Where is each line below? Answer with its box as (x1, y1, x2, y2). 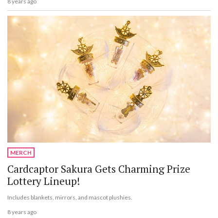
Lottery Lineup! (7, 174, 80, 188)
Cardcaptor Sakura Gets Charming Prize (7, 162, 190, 176)
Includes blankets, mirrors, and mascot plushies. (7, 193, 132, 201)
